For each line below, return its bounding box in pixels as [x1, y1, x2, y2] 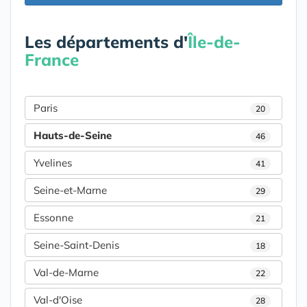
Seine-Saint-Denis [34, 238, 119, 251]
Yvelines [34, 156, 72, 169]
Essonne [34, 210, 73, 224]
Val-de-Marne [34, 265, 99, 279]
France [25, 49, 79, 70]
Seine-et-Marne [34, 183, 107, 197]
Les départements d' [25, 31, 188, 52]
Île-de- [188, 31, 241, 52]
